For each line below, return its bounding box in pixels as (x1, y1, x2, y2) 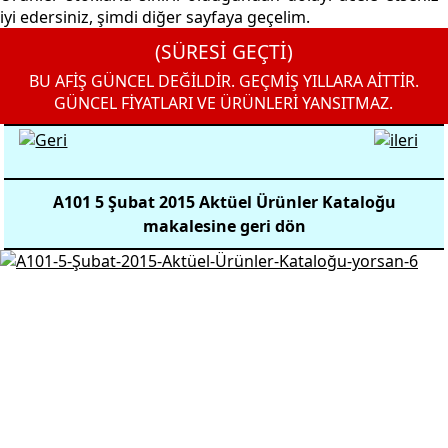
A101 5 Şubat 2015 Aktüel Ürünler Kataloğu (52, 191, 396, 213)
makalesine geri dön (142, 215, 306, 237)
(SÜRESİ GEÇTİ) (154, 38, 293, 65)
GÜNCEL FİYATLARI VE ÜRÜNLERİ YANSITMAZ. (54, 92, 394, 114)
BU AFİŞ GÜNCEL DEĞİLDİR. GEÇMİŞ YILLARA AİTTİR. (28, 70, 419, 92)
